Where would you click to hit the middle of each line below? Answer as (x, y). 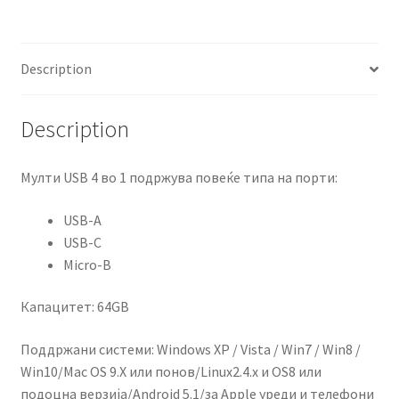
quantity (45, 49)
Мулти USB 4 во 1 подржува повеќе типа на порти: (179, 177)
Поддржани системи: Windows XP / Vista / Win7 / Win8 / (190, 349)
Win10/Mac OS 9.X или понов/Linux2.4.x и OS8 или (171, 371)
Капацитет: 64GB (74, 307)
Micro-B (87, 264)
